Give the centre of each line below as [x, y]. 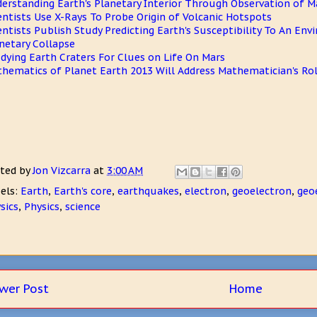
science [83, 207]
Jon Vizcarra [63, 171]
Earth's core [83, 191]
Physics [42, 207]
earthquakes [148, 191]
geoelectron [262, 191]
